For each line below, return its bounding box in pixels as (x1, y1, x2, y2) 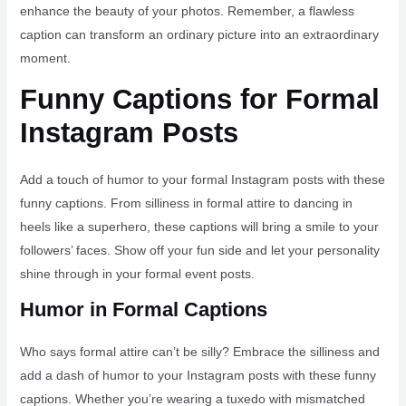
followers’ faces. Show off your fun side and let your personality (19, 242, 380, 257)
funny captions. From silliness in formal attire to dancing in (19, 195, 353, 210)
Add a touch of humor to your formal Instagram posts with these (19, 171, 385, 187)
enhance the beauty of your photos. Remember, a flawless (19, 3, 354, 18)
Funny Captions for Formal (19, 82, 380, 115)
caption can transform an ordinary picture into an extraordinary (19, 26, 379, 42)
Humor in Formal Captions (19, 297, 267, 321)
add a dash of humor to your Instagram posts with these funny (19, 367, 376, 382)
